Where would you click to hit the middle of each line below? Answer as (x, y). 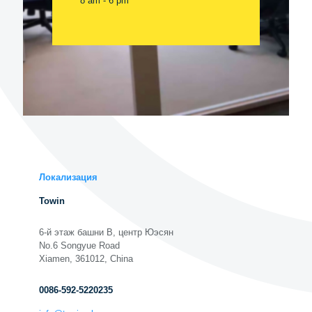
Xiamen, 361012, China (86, 259)
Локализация (68, 177)
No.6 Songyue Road (79, 245)
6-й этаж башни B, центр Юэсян (106, 232)
